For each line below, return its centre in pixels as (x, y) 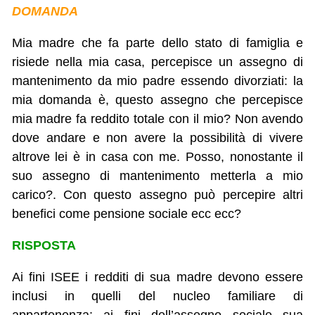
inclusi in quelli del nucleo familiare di (157, 296)
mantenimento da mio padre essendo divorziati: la (157, 81)
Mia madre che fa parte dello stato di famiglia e (157, 43)
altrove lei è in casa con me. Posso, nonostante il (157, 157)
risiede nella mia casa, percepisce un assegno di (157, 62)
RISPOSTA (44, 246)
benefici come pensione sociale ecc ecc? (126, 214)
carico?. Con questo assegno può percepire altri (157, 195)
